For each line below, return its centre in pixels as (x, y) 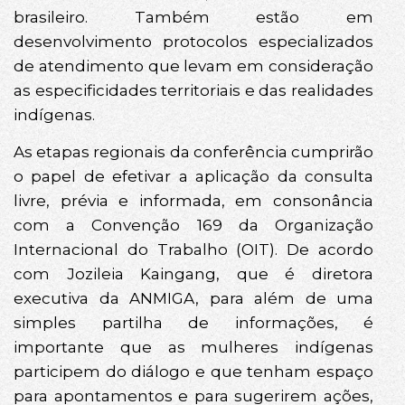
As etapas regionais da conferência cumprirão (193, 152)
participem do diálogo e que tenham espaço (193, 372)
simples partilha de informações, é (193, 323)
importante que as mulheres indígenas (193, 348)
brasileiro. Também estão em (193, 17)
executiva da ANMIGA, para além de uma (193, 299)
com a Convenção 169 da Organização (193, 226)
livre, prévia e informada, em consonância (193, 201)
